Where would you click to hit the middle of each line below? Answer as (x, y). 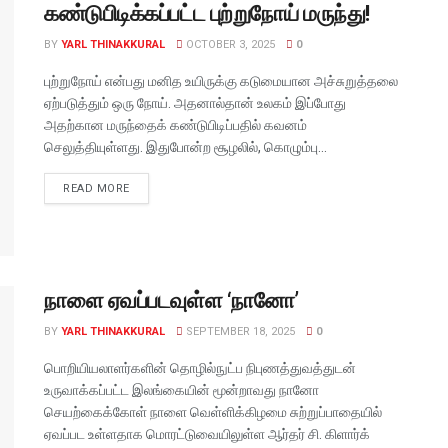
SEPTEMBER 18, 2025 (239, 332)
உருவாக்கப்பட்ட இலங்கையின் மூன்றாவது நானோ (181, 390)
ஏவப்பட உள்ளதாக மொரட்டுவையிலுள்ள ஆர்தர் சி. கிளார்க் (207, 434)
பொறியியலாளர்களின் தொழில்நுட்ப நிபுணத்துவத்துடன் (200, 368)
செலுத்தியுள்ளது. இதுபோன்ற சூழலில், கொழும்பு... (185, 146)
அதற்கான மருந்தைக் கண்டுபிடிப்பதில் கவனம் (175, 124)
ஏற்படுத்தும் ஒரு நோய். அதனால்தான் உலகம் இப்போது (195, 102)
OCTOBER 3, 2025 (229, 44)
